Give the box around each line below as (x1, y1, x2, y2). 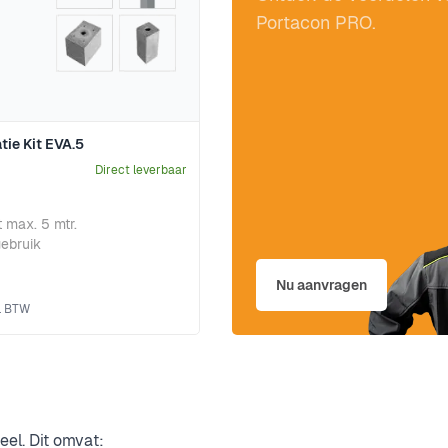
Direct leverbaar (95, 162, 187, 179)
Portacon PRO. (256, 11, 376, 34)
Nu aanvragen (276, 276, 367, 295)
